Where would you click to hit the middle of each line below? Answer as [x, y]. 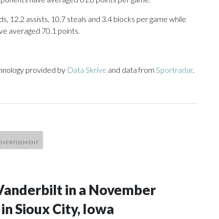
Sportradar [174, 70]
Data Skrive [87, 70]
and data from [131, 70]
